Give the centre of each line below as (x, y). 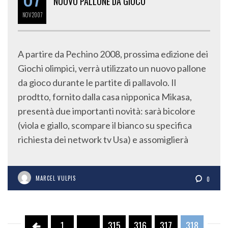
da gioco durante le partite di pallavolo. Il (97, 83)
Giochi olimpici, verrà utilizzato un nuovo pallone (112, 68)
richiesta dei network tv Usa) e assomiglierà (103, 140)
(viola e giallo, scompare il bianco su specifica (105, 125)
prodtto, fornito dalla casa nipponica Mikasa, (105, 97)
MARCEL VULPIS (56, 178)
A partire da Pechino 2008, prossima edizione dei (113, 54)
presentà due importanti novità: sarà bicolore (107, 111)
